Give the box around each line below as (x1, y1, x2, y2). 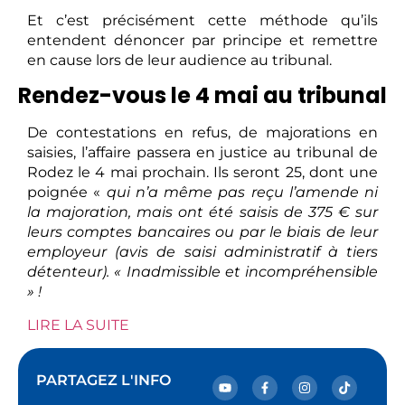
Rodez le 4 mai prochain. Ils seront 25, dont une (27, 164, 378, 182)
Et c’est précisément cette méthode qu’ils (27, 11, 378, 29)
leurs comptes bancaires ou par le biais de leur (27, 223, 378, 241)
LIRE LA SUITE (27, 316, 129, 334)
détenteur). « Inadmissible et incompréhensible (27, 263, 378, 281)
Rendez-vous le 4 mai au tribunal (18, 80, 387, 111)
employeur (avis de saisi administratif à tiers (27, 243, 378, 261)
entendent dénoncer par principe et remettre (27, 31, 378, 49)
